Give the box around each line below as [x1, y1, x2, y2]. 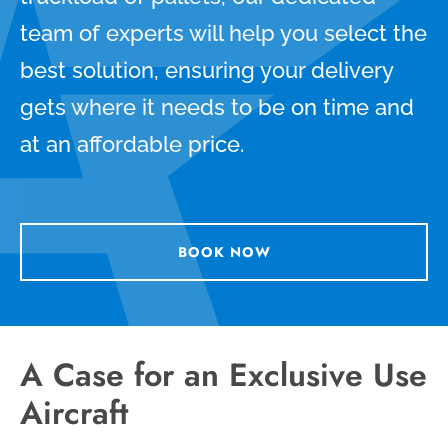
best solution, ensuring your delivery [20, 56, 393, 83]
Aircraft [20, 389, 128, 436]
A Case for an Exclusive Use [20, 351, 427, 398]
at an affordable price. [20, 130, 244, 157]
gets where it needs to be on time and [20, 93, 414, 120]
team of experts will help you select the [20, 19, 427, 46]
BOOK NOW [177, 241, 271, 262]
